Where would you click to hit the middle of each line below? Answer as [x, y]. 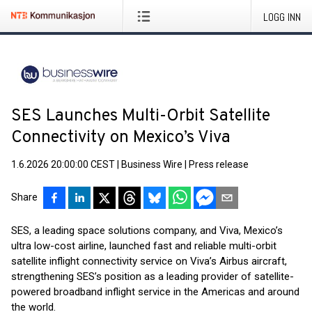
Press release [219, 164]
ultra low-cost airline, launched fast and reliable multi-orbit [144, 246]
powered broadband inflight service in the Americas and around [155, 292]
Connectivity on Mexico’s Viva [121, 138]
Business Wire [152, 164]
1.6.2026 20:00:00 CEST [63, 164]
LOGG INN [282, 17]
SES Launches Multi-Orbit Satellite [141, 116]
